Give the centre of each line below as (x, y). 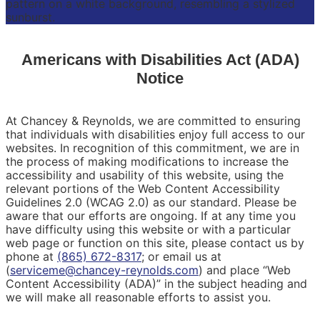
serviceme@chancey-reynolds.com (104, 270)
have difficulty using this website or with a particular (148, 230)
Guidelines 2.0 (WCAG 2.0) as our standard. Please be (151, 202)
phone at (31, 257)
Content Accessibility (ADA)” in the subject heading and (156, 284)
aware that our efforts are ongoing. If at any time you (151, 216)
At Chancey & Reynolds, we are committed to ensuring (153, 121)
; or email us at (181, 257)
